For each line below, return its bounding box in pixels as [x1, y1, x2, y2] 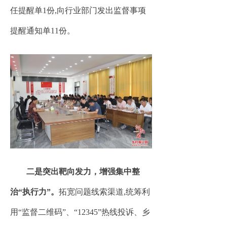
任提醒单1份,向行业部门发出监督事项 [10, 6, 146, 15]
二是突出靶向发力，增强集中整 [26, 167, 140, 176]
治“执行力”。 [10, 187, 59, 196]
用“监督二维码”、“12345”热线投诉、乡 [10, 208, 150, 216]
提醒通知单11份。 [10, 26, 75, 35]
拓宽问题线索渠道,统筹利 [59, 187, 150, 196]
